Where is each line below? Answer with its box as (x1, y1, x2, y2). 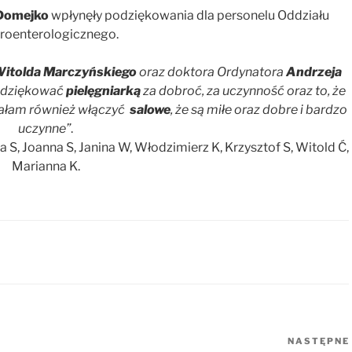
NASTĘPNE (287, 335, 350, 347)
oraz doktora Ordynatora (137, 64, 287, 80)
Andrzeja (286, 64, 343, 80)
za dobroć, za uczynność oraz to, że (141, 83, 346, 99)
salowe (129, 102, 170, 118)
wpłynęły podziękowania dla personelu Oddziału (49, 8, 330, 24)
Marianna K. (11, 159, 80, 174)
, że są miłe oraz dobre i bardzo (170, 102, 347, 118)
